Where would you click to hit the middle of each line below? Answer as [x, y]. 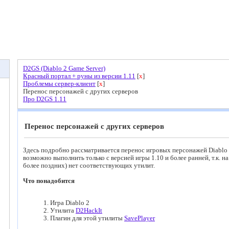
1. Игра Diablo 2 [66, 203]
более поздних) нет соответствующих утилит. [89, 166]
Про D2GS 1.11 [45, 99]
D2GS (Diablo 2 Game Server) [64, 68]
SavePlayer [140, 218]
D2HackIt [89, 210]
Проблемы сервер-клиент [59, 84]
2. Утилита [60, 210]
